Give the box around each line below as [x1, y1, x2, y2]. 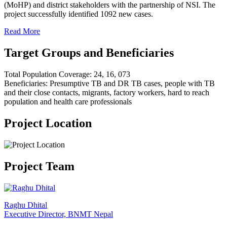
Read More [4, 27, 40, 36]
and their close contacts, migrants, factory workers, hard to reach [4, 88, 209, 97]
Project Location [4, 117, 92, 130]
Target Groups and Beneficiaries [4, 46, 174, 60]
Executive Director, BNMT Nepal [4, 209, 113, 218]
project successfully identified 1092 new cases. [4, 10, 153, 19]
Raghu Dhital [4, 200, 47, 209]
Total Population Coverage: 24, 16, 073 [4, 70, 130, 79]
